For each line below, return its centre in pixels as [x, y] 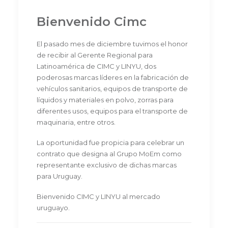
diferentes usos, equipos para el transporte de [112, 111]
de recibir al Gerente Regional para [95, 55]
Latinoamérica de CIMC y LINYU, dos [96, 66]
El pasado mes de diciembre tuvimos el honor [112, 44]
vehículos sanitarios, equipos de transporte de [112, 89]
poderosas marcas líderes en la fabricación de [113, 77]
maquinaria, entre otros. [76, 122]
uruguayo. [53, 208]
